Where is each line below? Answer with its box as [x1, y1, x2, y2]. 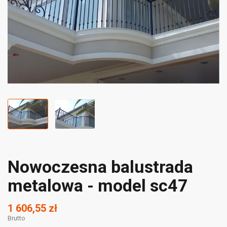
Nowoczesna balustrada [8, 157, 193, 177]
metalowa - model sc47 [8, 175, 188, 196]
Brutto [8, 214, 25, 222]
